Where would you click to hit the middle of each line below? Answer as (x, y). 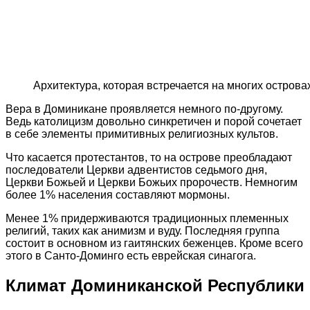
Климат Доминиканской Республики (155, 285)
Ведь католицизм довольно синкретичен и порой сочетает (154, 121)
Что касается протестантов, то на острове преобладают (149, 157)
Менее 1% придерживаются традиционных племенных (147, 218)
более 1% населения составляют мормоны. (118, 194)
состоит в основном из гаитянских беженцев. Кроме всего (154, 243)
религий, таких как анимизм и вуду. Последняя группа (143, 230)
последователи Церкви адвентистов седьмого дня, (136, 170)
